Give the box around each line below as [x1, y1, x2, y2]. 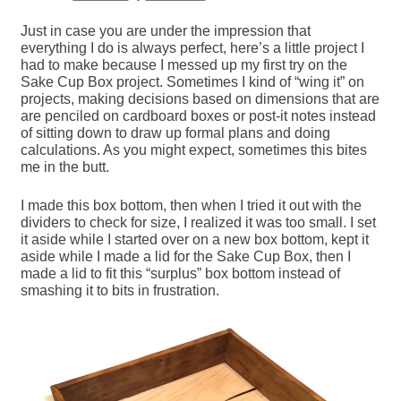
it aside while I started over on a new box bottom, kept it [21, 231, 370, 247]
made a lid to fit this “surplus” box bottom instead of [21, 265, 341, 281]
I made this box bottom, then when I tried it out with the [21, 197, 363, 213]
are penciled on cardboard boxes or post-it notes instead [21, 107, 377, 124]
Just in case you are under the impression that [21, 22, 311, 38]
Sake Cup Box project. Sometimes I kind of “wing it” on [21, 73, 365, 90]
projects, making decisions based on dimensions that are [21, 90, 380, 107]
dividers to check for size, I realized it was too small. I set [21, 214, 377, 230]
